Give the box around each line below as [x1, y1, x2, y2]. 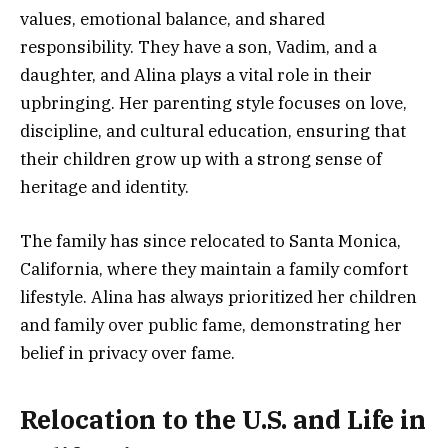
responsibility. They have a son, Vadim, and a [20, 35, 377, 58]
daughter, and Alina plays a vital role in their [20, 63, 372, 86]
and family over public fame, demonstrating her [20, 314, 402, 337]
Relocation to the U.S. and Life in [20, 403, 426, 437]
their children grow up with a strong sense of [20, 147, 382, 170]
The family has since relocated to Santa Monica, [20, 230, 401, 253]
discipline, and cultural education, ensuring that [20, 119, 406, 142]
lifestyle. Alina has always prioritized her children [20, 286, 417, 309]
